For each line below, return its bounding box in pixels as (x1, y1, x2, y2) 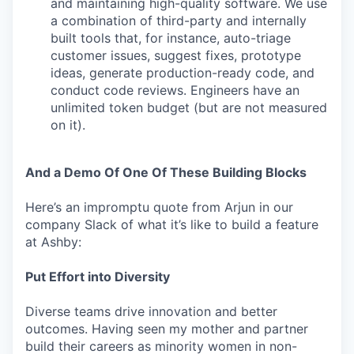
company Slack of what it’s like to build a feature (25, 217, 318, 232)
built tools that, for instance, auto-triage (51, 30, 291, 46)
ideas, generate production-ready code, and (51, 65, 314, 81)
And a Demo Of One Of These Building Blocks (25, 164, 307, 180)
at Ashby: (25, 234, 81, 250)
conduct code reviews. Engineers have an (51, 82, 299, 98)
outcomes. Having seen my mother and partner (25, 321, 308, 337)
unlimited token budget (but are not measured (51, 100, 327, 115)
